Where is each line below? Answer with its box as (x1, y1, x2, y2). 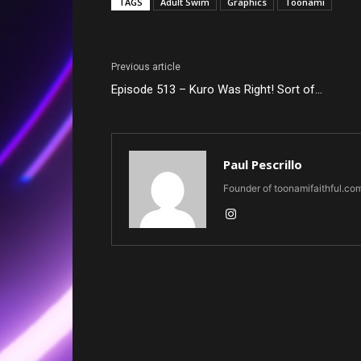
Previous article (111, 61, 180, 73)
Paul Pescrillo (223, 156, 302, 173)
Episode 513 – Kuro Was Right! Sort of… (111, 82, 322, 98)
